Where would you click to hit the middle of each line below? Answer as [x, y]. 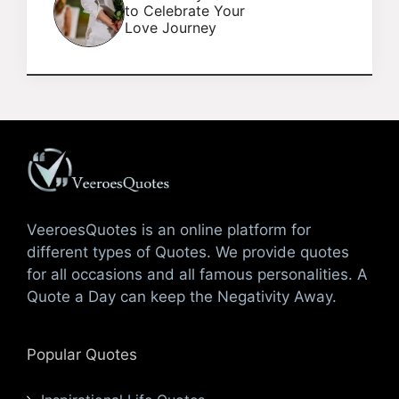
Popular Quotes [82, 354]
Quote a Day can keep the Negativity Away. [182, 296]
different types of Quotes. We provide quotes [188, 252]
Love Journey [171, 28]
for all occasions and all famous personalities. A [197, 274]
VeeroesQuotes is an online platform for [169, 229]
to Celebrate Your [185, 11]
